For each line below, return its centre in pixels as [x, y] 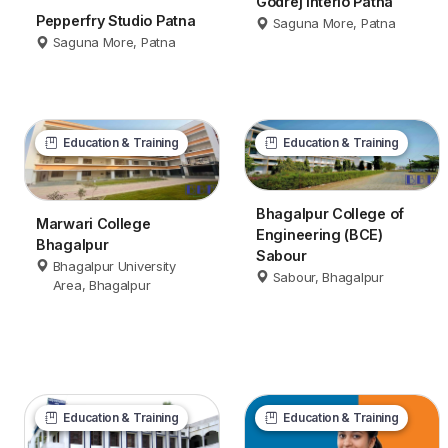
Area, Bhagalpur [101, 284]
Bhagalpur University [114, 265]
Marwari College [93, 223]
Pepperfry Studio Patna [116, 21]
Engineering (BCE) [319, 234]
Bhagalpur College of [330, 213]
